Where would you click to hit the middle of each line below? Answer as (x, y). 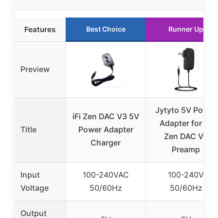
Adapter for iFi (186, 123)
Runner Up (186, 29)
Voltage (35, 188)
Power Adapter (106, 130)
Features (40, 30)
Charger (106, 143)
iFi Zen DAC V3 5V (106, 117)
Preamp (186, 150)
